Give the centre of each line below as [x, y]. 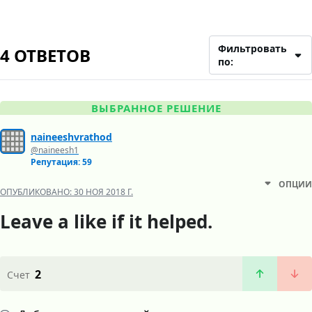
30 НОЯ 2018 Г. [103, 192]
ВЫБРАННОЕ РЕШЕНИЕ [156, 108]
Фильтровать [253, 49]
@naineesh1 [55, 150]
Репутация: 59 [61, 162]
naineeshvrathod [71, 137]
